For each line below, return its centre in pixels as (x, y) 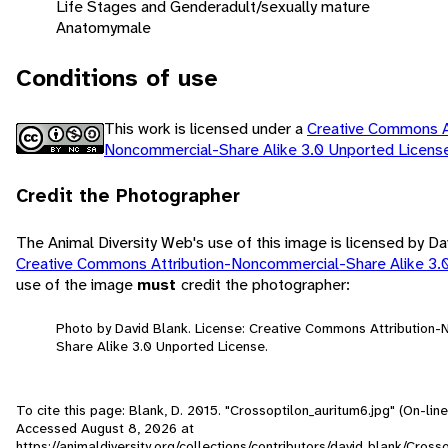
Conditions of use (117, 77)
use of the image (76, 284)
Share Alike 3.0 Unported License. (162, 345)
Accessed (48, 427)
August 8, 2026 (129, 427)
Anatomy (86, 27)
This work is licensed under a (205, 128)
